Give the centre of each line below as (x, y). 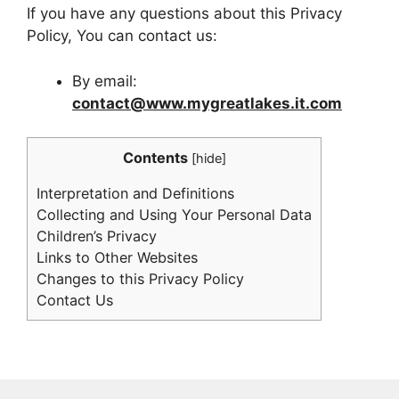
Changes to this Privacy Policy (140, 279)
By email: (105, 81)
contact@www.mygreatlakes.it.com (207, 103)
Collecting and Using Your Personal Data (174, 215)
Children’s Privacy (97, 236)
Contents (155, 158)
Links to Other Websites (117, 258)
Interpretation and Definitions (135, 194)
